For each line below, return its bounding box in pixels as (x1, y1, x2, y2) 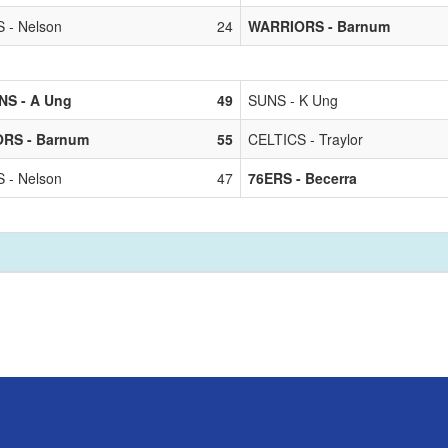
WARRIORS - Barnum (248, 15, 390, 36)
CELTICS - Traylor (248, 128, 363, 149)
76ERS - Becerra (248, 167, 357, 188)
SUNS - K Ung (248, 89, 338, 110)
